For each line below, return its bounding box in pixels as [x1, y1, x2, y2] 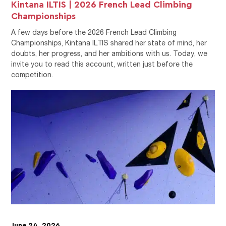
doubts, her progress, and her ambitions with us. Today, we [11, 48, 208, 58]
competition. [11, 70, 53, 79]
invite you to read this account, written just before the [11, 59, 193, 68]
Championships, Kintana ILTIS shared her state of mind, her [11, 38, 207, 47]
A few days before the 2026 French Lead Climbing [11, 27, 177, 36]
